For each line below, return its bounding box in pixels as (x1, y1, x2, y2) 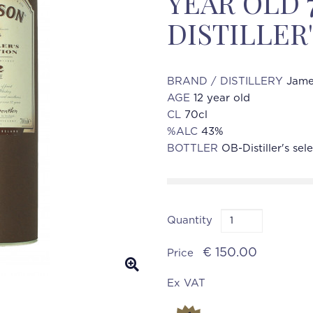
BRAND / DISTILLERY (167, 76, 286, 87)
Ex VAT (167, 278, 205, 289)
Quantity (167, 215, 212, 226)
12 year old (194, 93, 250, 103)
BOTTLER (167, 143, 221, 154)
